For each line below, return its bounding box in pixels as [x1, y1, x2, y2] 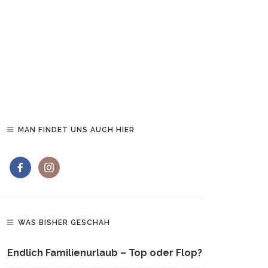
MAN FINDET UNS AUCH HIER [18, 126, 135, 135]
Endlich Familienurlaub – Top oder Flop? [7, 247, 202, 259]
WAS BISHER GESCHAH [18, 218, 110, 227]
